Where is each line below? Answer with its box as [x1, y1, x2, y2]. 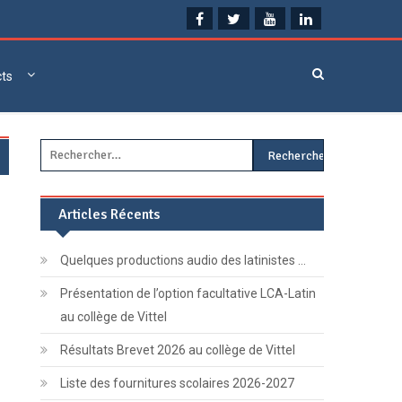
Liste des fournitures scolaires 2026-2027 [60, 376, 295, 390]
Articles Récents [58, 205, 161, 223]
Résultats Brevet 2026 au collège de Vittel [60, 343, 296, 357]
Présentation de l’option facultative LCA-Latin [60, 286, 317, 301]
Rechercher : [252, 142, 324, 156]
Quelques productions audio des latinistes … [60, 253, 307, 267]
